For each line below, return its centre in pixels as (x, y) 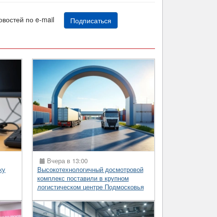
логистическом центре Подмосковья (90, 186)
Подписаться (91, 20)
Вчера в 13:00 (66, 160)
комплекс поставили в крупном (83, 178)
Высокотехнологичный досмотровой (90, 169)
